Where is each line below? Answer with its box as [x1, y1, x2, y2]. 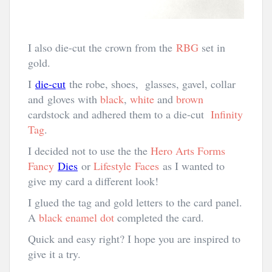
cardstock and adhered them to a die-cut [28, 107, 211, 121]
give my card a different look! [28, 174, 158, 188]
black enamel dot [39, 210, 114, 225]
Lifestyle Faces [93, 158, 159, 173]
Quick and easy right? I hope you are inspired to [28, 231, 240, 246]
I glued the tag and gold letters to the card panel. [28, 195, 242, 209]
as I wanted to [159, 158, 225, 173]
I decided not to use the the [28, 143, 151, 158]
